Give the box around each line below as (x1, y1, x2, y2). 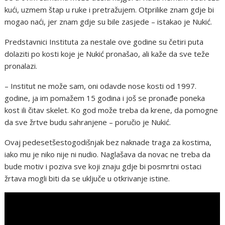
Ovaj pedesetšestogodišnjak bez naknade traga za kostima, (5, 137, 212, 147)
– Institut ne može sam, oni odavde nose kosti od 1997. (5, 80, 197, 91)
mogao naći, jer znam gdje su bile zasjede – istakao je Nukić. (5, 16, 212, 27)
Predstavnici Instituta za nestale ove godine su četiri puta (5, 36, 204, 47)
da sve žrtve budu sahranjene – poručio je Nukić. (5, 117, 171, 127)
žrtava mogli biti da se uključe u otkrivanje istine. (5, 173, 170, 183)
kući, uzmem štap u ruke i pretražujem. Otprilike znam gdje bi (5, 4, 214, 15)
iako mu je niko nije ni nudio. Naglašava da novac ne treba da (5, 149, 211, 159)
